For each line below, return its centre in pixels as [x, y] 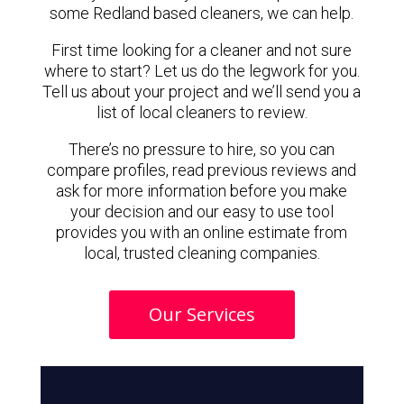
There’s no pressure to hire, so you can [202, 149]
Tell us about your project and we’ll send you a [202, 92]
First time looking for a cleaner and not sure [202, 50]
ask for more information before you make [202, 191]
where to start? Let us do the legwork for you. [202, 71]
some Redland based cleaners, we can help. [202, 13]
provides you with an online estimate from [202, 232]
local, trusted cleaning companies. [202, 253]
